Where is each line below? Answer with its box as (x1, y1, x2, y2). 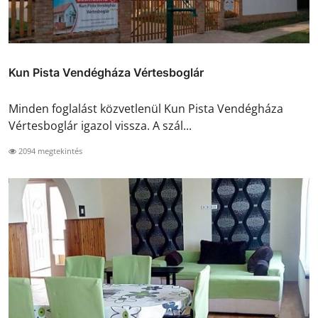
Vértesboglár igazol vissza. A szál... (9, 117, 192, 133)
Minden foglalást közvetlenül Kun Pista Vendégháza (9, 100, 283, 116)
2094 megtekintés (16, 145, 82, 156)
